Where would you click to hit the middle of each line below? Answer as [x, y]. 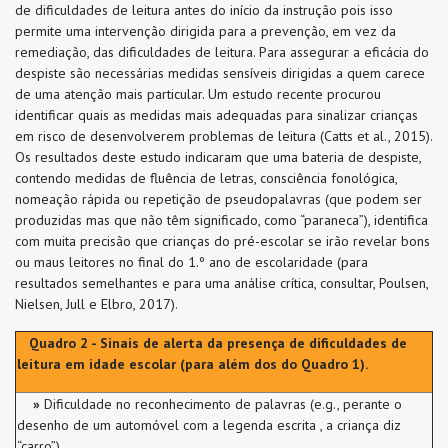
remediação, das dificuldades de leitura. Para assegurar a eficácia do [222, 52]
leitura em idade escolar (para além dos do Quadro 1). [192, 364]
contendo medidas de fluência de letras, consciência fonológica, [206, 178]
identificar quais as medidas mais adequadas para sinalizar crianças [216, 115]
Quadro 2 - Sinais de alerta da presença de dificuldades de [212, 343]
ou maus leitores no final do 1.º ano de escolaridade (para [191, 262]
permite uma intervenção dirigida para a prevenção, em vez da [205, 31]
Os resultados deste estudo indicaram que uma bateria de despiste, [218, 157]
